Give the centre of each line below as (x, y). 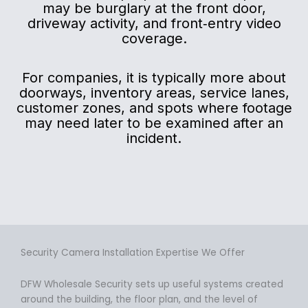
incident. (154, 139)
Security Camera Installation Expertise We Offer (133, 253)
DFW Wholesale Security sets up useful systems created (152, 285)
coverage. (154, 39)
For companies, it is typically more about (154, 78)
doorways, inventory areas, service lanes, (154, 93)
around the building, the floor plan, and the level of (139, 300)
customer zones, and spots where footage (154, 108)
